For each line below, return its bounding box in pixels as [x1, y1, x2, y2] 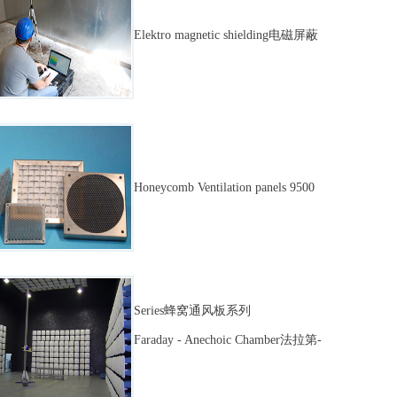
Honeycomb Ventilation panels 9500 [134, 181, 315, 194]
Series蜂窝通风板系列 [134, 304, 251, 317]
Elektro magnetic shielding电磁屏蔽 [134, 28, 318, 42]
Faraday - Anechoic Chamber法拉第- [134, 333, 322, 346]
